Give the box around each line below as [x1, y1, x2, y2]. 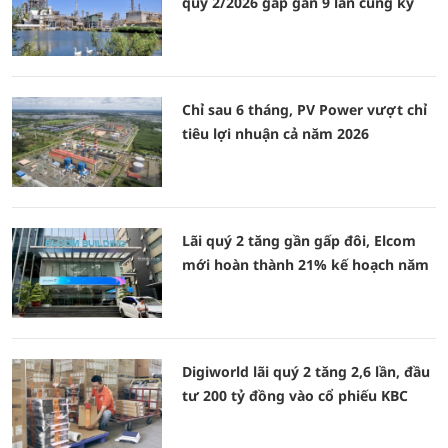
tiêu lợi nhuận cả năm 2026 [182, 124, 369, 143]
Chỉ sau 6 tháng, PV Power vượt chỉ [182, 100, 427, 119]
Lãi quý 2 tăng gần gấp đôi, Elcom [182, 231, 416, 250]
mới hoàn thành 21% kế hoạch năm [182, 255, 429, 274]
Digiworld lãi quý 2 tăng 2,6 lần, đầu [182, 362, 430, 381]
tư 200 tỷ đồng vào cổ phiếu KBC [182, 386, 408, 405]
